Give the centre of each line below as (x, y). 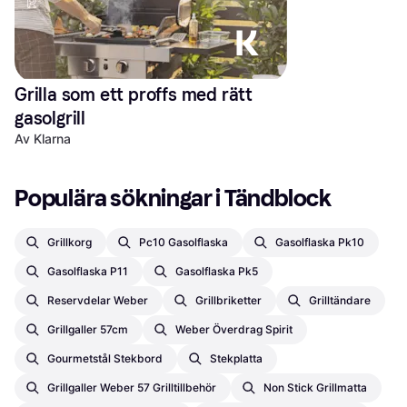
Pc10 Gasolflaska (184, 242)
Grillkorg (69, 242)
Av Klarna (43, 138)
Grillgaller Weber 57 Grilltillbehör (132, 387)
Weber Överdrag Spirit (234, 329)
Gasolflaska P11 (88, 271)
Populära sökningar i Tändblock (173, 198)
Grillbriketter (228, 300)
